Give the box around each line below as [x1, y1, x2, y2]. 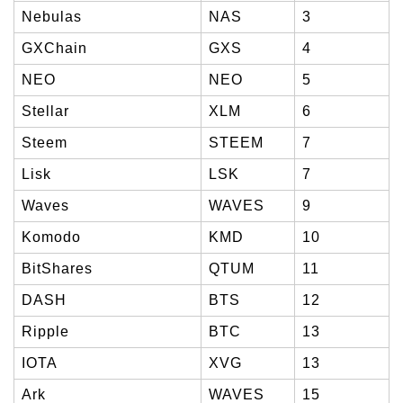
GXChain [22, 40, 87, 56]
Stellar [22, 103, 69, 119]
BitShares [22, 260, 93, 276]
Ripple [22, 323, 69, 339]
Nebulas [22, 8, 82, 24]
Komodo [22, 228, 81, 245]
